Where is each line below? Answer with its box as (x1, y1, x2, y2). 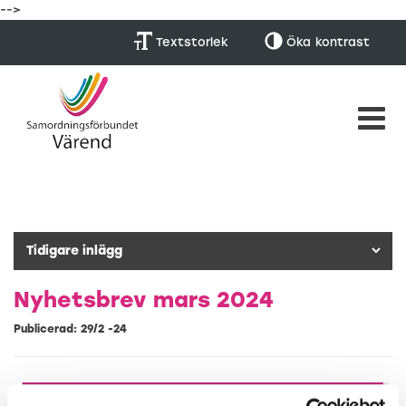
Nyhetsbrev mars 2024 (14, 285, 274, 313)
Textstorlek (152, 35, 228, 49)
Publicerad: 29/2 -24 (14, 322, 127, 335)
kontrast (315, 35, 370, 49)
